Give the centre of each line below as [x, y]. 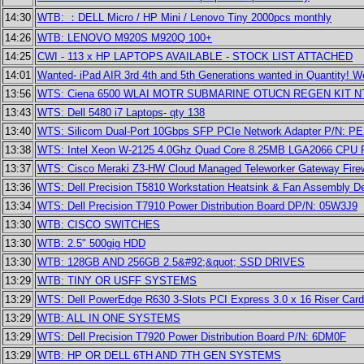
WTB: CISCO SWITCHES [99, 225]
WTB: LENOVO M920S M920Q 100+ [125, 38]
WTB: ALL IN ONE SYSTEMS [109, 318]
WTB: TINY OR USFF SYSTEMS [117, 281]
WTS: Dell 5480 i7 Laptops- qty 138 [121, 113]
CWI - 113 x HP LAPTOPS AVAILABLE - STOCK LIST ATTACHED [195, 56]
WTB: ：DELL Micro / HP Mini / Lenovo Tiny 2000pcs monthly [184, 17]
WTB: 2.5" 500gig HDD [91, 243]
